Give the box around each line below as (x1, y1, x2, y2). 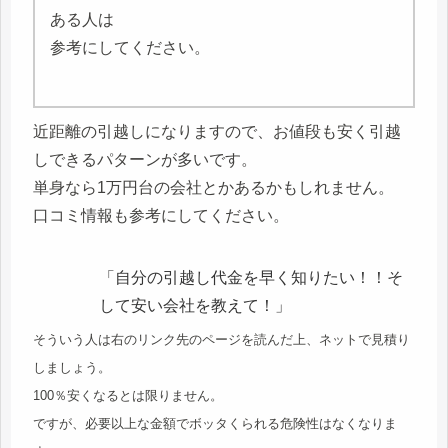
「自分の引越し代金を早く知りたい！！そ (99, 268, 403, 286)
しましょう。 (33, 359, 111, 375)
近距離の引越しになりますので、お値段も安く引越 (33, 123, 401, 141)
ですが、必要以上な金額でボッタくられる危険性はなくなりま (33, 415, 397, 431)
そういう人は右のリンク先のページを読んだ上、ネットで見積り (33, 331, 410, 347)
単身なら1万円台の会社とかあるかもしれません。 (33, 179, 394, 197)
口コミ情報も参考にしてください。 (33, 207, 289, 225)
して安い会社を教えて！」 (99, 296, 291, 314)
